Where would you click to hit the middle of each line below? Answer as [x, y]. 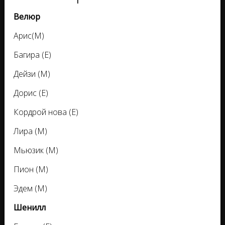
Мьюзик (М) [36, 150]
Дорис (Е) [31, 93]
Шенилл [30, 207]
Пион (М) [31, 169]
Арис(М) [29, 36]
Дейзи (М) [32, 74]
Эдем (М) [30, 188]
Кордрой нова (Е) [46, 112]
